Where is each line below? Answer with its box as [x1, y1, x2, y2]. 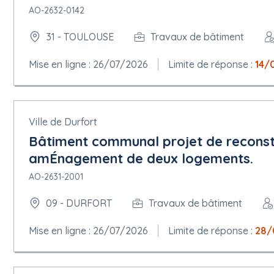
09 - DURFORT [46, 197, 112, 210]
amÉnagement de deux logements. [29, 149, 253, 167]
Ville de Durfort [29, 115, 97, 128]
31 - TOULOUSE [46, 31, 114, 43]
